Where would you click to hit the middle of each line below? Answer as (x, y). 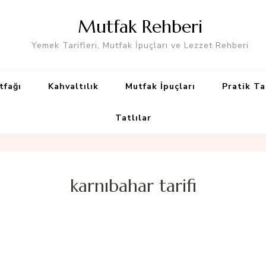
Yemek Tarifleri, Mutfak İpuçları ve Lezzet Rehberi (140, 45)
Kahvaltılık (73, 86)
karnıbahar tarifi (133, 186)
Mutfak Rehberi (140, 26)
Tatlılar (133, 118)
